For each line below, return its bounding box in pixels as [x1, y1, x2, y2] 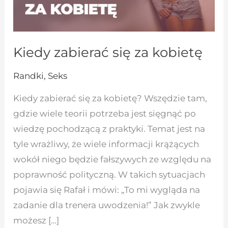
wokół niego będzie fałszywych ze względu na [13, 154, 212, 165]
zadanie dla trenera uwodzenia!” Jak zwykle [13, 200, 201, 211]
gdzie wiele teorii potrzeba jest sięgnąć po [13, 108, 196, 119]
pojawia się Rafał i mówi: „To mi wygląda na [13, 185, 201, 195]
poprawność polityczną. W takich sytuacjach [13, 169, 206, 180]
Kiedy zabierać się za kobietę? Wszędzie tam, [13, 93, 208, 104]
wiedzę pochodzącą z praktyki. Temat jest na [13, 124, 206, 134]
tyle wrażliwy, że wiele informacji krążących [13, 139, 199, 150]
